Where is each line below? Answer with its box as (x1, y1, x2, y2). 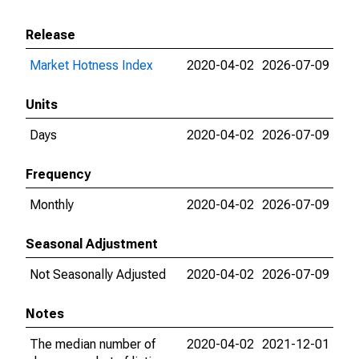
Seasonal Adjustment (26, 236, 158, 252)
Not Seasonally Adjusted (30, 267, 166, 282)
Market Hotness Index (30, 58, 153, 73)
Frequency (26, 167, 91, 182)
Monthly (30, 197, 74, 212)
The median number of (30, 337, 155, 352)
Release (26, 27, 75, 42)
